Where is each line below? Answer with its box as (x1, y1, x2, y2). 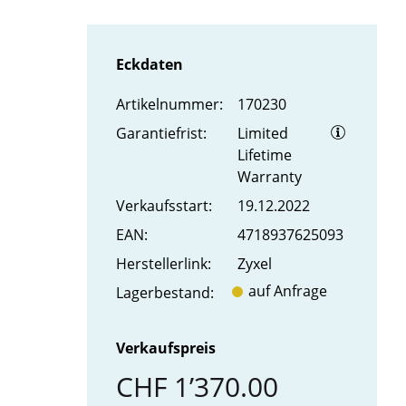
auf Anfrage (248, 281, 327, 302)
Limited (237, 123, 288, 144)
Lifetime (237, 145, 292, 166)
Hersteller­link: (116, 254, 211, 275)
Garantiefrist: (116, 123, 207, 144)
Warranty (237, 167, 302, 188)
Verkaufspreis (116, 338, 216, 359)
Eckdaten (116, 54, 183, 75)
